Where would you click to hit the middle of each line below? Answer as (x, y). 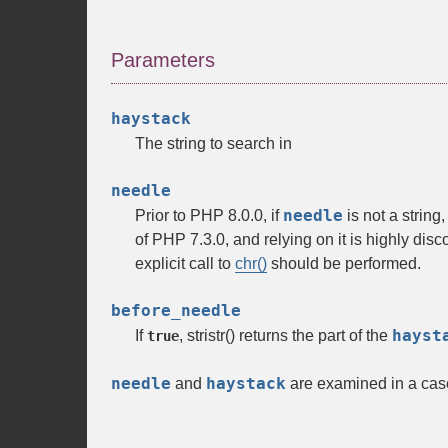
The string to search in (213, 143)
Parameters (163, 60)
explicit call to (185, 263)
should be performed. (344, 263)
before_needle (176, 310)
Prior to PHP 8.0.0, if (209, 215)
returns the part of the (313, 335)
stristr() (211, 335)
